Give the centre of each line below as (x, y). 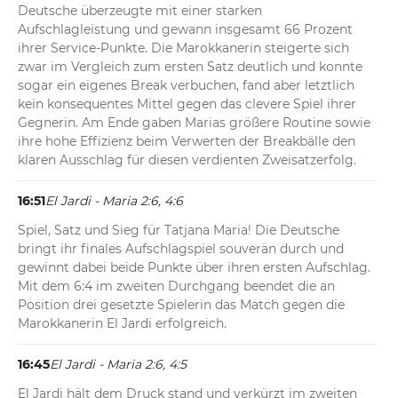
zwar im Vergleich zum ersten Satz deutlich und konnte (190, 67)
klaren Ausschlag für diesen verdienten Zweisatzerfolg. (187, 160)
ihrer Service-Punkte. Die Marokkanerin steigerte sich (183, 48)
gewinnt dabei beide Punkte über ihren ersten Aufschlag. (194, 268)
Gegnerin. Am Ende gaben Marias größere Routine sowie (194, 123)
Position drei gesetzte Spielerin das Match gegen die (181, 305)
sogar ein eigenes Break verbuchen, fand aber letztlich (186, 86)
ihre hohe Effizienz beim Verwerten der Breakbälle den (187, 142)
